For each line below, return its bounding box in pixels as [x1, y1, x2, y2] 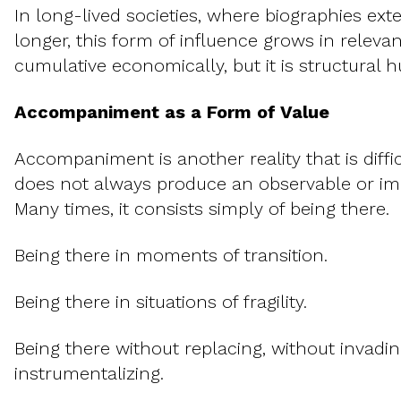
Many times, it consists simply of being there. [14, 198, 389, 220]
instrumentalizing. [14, 363, 164, 385]
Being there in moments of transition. [14, 244, 328, 267]
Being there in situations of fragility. [14, 291, 307, 313]
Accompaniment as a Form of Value [14, 101, 329, 124]
